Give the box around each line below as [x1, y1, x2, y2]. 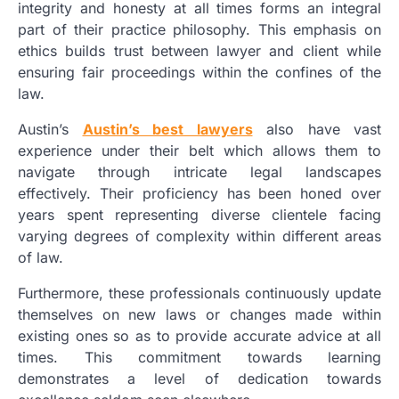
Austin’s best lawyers [82, 119, 253, 138]
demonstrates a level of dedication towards [18, 369, 381, 387]
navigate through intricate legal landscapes [18, 162, 381, 181]
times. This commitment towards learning [18, 347, 381, 366]
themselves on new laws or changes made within [18, 305, 381, 323]
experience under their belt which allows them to [18, 141, 381, 159]
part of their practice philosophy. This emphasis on [18, 20, 381, 38]
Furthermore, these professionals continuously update [18, 283, 381, 302]
